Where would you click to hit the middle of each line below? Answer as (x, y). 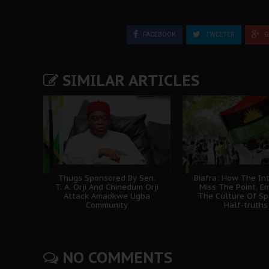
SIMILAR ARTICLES (129, 80)
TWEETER (219, 34)
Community (107, 205)
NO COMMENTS (115, 257)
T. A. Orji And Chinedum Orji (107, 187)
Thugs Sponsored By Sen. (107, 178)
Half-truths (246, 205)
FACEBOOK (159, 34)
